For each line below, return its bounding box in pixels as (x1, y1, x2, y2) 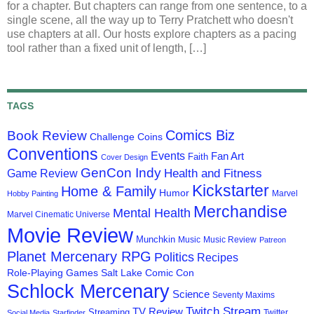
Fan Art (211, 151, 244, 163)
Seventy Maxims (212, 290, 275, 301)
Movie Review (7, 224, 133, 247)
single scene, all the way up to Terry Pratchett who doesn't (7, 14, 293, 27)
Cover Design (101, 153, 148, 162)
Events (151, 150, 185, 163)
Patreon (259, 235, 286, 245)
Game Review (7, 168, 78, 180)
